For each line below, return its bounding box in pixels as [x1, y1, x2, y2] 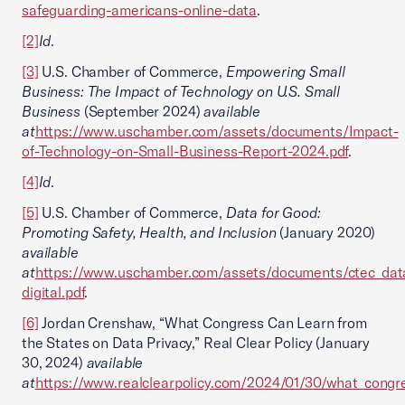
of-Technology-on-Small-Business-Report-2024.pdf [22, 142, 349, 160]
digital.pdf [22, 283, 85, 301]
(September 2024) [80, 102, 204, 120]
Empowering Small [225, 62, 345, 80]
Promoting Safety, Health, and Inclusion [22, 223, 277, 241]
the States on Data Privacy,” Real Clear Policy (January [22, 334, 371, 352]
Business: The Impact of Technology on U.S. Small [22, 82, 341, 100]
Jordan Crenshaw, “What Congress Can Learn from [38, 314, 367, 332]
